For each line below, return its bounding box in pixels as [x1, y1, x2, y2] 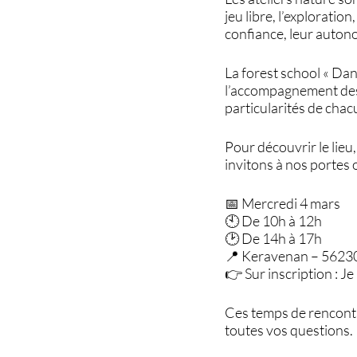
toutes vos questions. [225, 320, 354, 339]
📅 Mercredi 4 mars [225, 194, 341, 212]
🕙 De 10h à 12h [225, 211, 323, 229]
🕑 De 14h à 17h [225, 229, 323, 247]
